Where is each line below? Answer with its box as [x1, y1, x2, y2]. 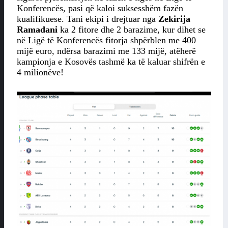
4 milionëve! [17, 67, 64, 78]
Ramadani [17, 24, 58, 35]
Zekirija [158, 14, 190, 24]
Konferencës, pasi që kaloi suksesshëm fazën [17, 3, 183, 14]
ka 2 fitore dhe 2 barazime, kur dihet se [58, 24, 206, 35]
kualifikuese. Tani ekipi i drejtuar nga [17, 14, 158, 24]
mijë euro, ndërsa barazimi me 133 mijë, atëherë [17, 46, 196, 56]
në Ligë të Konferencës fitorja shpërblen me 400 [17, 35, 196, 46]
